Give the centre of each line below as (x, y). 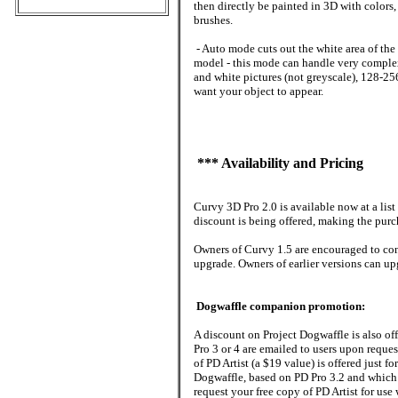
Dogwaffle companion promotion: (279, 306)
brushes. (213, 20)
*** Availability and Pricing (279, 163)
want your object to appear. (259, 91)
